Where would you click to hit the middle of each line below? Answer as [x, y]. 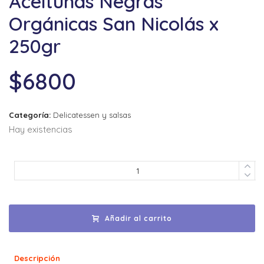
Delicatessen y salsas [92, 115]
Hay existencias [41, 129]
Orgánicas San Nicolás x [114, 24]
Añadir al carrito [138, 218]
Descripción [37, 258]
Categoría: [31, 115]
